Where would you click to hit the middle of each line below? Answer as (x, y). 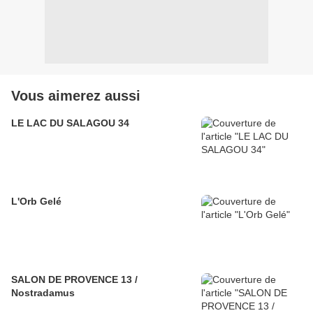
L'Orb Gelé (36, 202)
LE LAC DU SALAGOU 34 (70, 123)
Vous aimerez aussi (76, 96)
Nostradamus (43, 293)
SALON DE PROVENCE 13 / (74, 280)
